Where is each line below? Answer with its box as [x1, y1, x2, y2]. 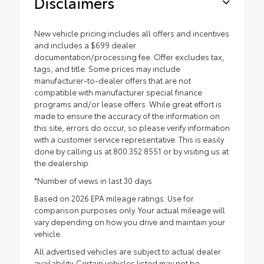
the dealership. [34, 157, 90, 169]
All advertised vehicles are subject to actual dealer [34, 246, 221, 257]
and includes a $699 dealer [34, 39, 136, 51]
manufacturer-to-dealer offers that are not [34, 75, 191, 86]
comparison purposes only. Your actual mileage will [34, 204, 225, 216]
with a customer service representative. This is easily [34, 134, 224, 145]
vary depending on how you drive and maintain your [34, 216, 225, 227]
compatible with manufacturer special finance [34, 87, 202, 98]
